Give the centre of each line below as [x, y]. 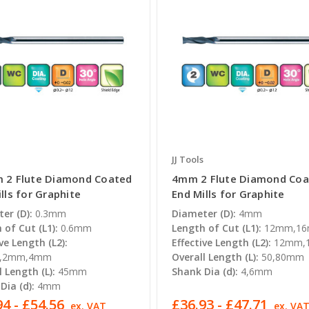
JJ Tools [188, 160]
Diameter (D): [204, 214]
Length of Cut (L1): [217, 228]
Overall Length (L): [216, 257]
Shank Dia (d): [205, 272]
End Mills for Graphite [228, 194]
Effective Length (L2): [222, 243]
